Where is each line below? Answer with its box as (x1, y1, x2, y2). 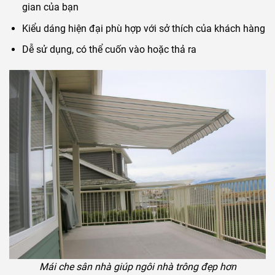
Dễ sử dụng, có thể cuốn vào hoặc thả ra (21, 44, 196, 56)
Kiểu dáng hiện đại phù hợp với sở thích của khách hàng (21, 22, 265, 34)
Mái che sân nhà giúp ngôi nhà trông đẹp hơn (39, 260, 236, 273)
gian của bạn (21, 1, 79, 14)
